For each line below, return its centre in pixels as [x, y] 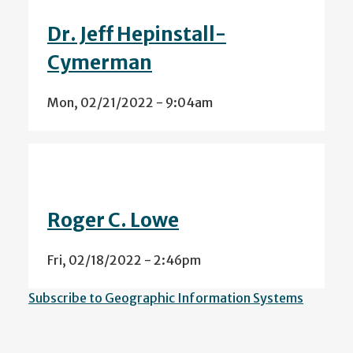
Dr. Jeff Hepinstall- [137, 35]
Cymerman [100, 63]
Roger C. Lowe [113, 220]
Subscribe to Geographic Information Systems [166, 297]
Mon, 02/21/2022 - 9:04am [130, 102]
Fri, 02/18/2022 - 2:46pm [124, 260]
